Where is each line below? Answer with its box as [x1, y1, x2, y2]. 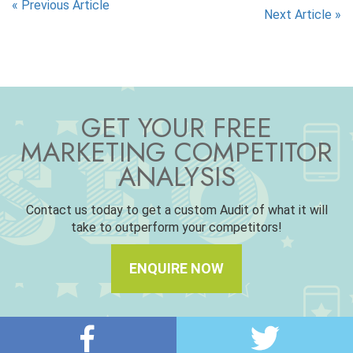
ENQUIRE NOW [129, 259, 224, 277]
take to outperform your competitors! [71, 219, 282, 235]
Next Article [264, 6, 332, 22]
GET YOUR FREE [81, 108, 272, 147]
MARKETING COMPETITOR [20, 132, 333, 172]
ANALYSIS [117, 157, 236, 196]
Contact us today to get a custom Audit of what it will [25, 202, 328, 217]
